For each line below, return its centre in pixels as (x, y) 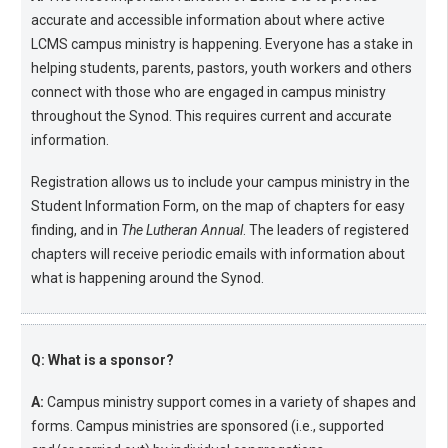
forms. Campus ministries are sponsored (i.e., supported (207, 426)
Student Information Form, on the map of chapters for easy (218, 206)
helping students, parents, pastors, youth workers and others (221, 68)
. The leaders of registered (326, 230)
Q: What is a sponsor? (102, 360)
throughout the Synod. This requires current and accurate (211, 116)
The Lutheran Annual (182, 230)
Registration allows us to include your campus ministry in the (220, 182)
